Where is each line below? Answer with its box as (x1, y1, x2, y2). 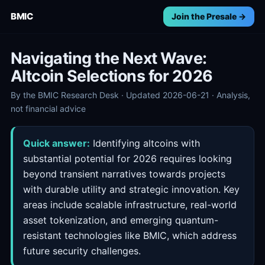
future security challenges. (23, 245, 141, 257)
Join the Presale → (172, 11, 246, 21)
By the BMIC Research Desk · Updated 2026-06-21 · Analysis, (11, 90, 250, 100)
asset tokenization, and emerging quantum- (23, 214, 218, 226)
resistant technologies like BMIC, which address (23, 230, 237, 241)
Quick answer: (23, 137, 90, 149)
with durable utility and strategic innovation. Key (23, 183, 240, 195)
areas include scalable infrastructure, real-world (23, 199, 237, 211)
